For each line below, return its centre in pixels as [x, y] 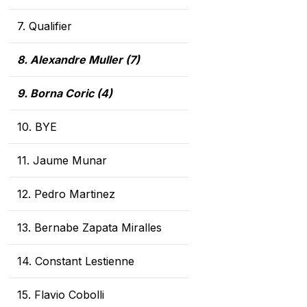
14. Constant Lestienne [76, 261]
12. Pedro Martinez [66, 194]
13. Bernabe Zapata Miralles [89, 228]
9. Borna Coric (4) [65, 94]
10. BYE [37, 127]
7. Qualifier [45, 26]
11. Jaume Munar [62, 161]
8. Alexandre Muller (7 [76, 60]
